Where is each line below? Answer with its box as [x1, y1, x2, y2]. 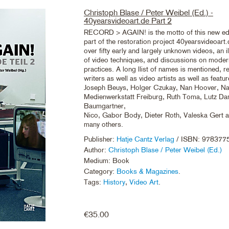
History [103, 178, 125, 186]
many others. [84, 120, 123, 128]
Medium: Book [84, 156, 129, 165]
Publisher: [84, 135, 117, 143]
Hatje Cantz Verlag [117, 135, 176, 143]
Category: [84, 167, 117, 175]
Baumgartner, [84, 102, 126, 110]
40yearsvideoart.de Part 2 [84, 16, 172, 26]
